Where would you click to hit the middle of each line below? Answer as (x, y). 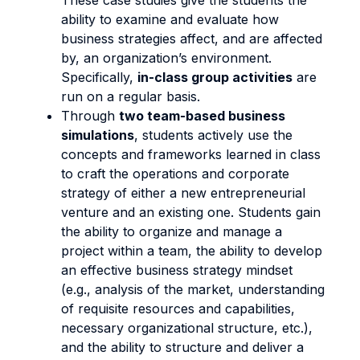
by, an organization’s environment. (166, 58)
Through (90, 116)
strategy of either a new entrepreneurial (183, 193)
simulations (98, 135)
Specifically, (99, 77)
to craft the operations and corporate (175, 174)
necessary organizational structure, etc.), (187, 328)
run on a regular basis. (131, 96)
